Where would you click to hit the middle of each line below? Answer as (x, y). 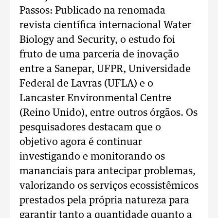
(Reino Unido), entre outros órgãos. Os (109, 113)
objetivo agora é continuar (81, 142)
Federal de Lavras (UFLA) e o (86, 84)
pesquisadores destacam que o (90, 127)
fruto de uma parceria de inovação (99, 54)
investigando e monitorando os (92, 157)
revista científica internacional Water (105, 25)
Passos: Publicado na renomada (92, 11)
